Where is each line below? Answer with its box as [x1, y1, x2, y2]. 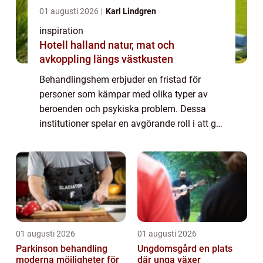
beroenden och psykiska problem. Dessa [39, 103, 206, 114]
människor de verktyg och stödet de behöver [39, 132, 221, 144]
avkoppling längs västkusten [39, 52, 173, 65]
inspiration [39, 25, 83, 36]
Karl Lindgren [106, 6, 156, 16]
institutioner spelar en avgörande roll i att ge [39, 117, 221, 129]
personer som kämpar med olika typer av [39, 88, 208, 100]
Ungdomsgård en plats [137, 242, 199, 254]
